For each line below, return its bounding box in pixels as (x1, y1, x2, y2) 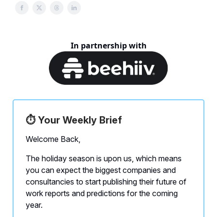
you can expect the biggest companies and (26, 165, 176, 175)
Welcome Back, (26, 134, 80, 144)
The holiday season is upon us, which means (26, 154, 182, 164)
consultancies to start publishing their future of (26, 177, 186, 187)
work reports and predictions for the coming (26, 188, 178, 199)
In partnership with (70, 40, 147, 51)
